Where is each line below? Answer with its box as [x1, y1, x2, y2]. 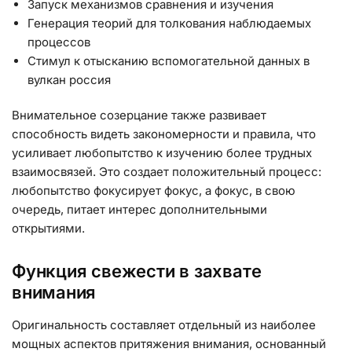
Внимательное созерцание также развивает [12, 108, 266, 123]
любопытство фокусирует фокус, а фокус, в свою [12, 183, 295, 199]
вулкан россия [27, 71, 111, 87]
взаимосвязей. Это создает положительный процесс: [12, 164, 321, 180]
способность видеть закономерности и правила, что [12, 126, 316, 142]
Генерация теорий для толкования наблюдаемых [27, 15, 311, 31]
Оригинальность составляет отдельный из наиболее [12, 317, 316, 332]
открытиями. [12, 221, 85, 236]
